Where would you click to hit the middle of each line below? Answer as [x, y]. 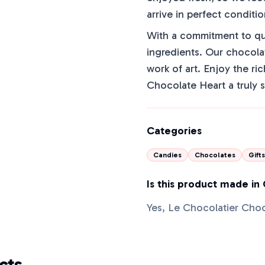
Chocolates [215, 155]
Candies [167, 155]
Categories [174, 131]
